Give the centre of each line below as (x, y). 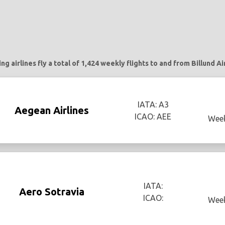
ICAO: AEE (153, 116)
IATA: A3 (153, 104)
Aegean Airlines (52, 110)
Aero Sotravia (52, 191)
